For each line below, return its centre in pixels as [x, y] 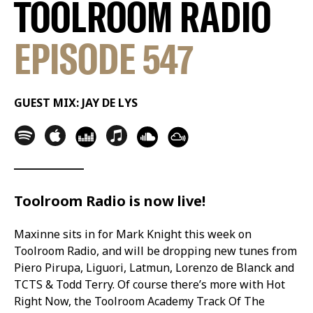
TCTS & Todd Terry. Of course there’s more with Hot [150, 284]
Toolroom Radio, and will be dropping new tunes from [155, 250]
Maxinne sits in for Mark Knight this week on [133, 234]
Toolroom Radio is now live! [110, 201]
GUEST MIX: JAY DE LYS [76, 102]
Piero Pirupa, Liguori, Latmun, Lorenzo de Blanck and [154, 267]
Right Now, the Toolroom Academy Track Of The [139, 301]
